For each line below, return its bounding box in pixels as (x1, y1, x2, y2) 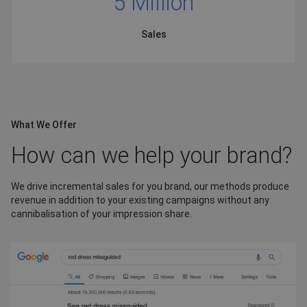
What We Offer (11, 119, 77, 130)
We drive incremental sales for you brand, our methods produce (11, 181, 289, 192)
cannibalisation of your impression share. (11, 208, 192, 219)
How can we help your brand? (11, 143, 292, 169)
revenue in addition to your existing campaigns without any (11, 195, 269, 206)
